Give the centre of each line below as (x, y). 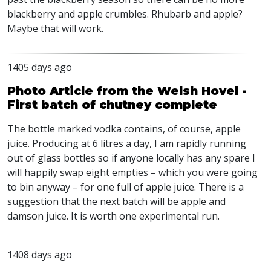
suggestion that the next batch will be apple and (116, 201)
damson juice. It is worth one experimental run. (113, 216)
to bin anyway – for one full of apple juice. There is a (126, 187)
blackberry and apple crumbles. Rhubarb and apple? (125, 14)
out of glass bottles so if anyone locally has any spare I (131, 158)
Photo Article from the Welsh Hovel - (127, 91)
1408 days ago (40, 255)
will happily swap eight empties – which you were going (132, 172)
